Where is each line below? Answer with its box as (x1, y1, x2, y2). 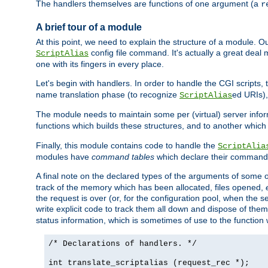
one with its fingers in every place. (36, 59, 164, 69)
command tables (92, 152, 154, 162)
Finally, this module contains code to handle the (36, 141, 218, 151)
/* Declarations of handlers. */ (48, 239, 197, 249)
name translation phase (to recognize (36, 90, 179, 100)
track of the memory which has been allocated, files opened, (36, 182, 266, 193)
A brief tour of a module (36, 22, 142, 32)
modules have (36, 152, 92, 162)
